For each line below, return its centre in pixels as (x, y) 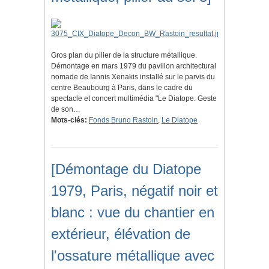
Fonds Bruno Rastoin (123, 120)
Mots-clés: (69, 120)
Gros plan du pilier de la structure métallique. (124, 56)
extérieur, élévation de (121, 234)
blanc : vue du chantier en (133, 213)
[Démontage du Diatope (126, 169)
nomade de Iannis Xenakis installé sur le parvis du (133, 77)
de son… (66, 110)
